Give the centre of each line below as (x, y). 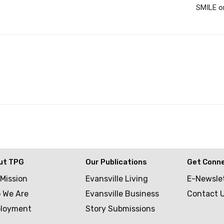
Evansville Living (117, 179)
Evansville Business (122, 194)
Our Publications (116, 162)
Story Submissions (120, 209)
